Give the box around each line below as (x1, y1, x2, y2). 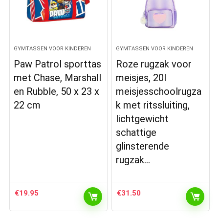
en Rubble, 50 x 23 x (14, 86, 100, 97)
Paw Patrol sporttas (14, 58, 102, 70)
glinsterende (116, 140, 170, 152)
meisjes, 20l (116, 72, 167, 84)
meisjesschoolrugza (116, 86, 202, 97)
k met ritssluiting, (116, 99, 190, 111)
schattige (116, 127, 157, 138)
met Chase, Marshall (14, 72, 102, 84)
